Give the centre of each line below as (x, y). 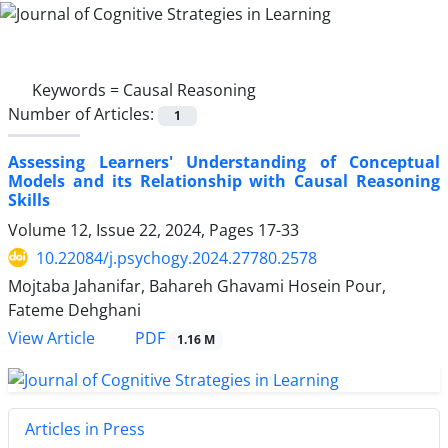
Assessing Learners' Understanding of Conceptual (224, 161)
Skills (29, 199)
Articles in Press (85, 428)
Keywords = (77, 89)
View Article (51, 338)
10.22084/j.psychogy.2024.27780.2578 (176, 257)
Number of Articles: (83, 113)
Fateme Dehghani (74, 309)
